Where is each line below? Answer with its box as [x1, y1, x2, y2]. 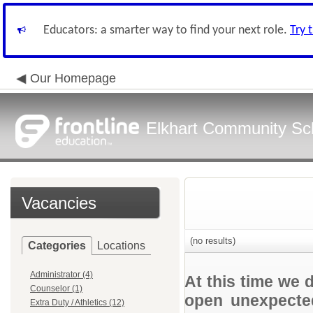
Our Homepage [30, 71, 116, 85]
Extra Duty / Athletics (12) [30, 298, 124, 307]
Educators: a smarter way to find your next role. [43, 24, 290, 37]
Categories [28, 240, 86, 252]
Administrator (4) [30, 270, 93, 279]
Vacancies [22, 194, 96, 212]
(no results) [187, 235, 235, 246]
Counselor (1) [30, 284, 82, 293]
